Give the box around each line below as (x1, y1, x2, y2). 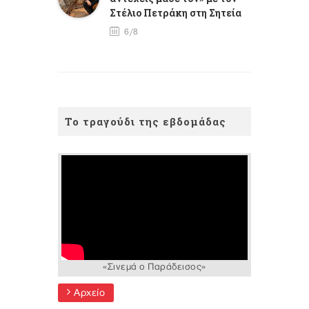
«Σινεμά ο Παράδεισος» (103, 262, 206, 272)
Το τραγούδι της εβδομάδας (65, 114, 226, 129)
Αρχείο (70, 288, 105, 299)
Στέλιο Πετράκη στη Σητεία (110, 6, 241, 20)
